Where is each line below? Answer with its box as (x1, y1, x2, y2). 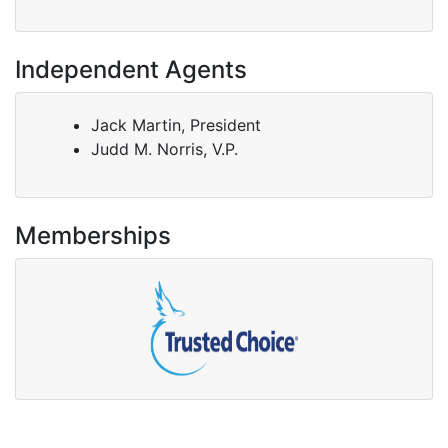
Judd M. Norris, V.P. (91, 138, 238, 159)
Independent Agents (15, 54, 247, 84)
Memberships (15, 220, 171, 250)
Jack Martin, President (91, 114, 261, 135)
